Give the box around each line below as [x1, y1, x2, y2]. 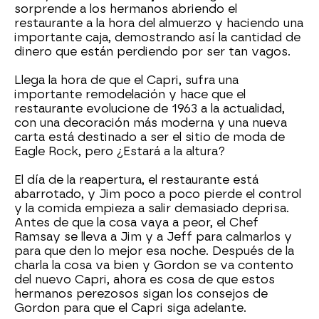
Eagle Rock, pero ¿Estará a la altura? [14, 145, 225, 158]
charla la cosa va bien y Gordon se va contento [14, 258, 293, 272]
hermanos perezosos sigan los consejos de [14, 287, 268, 300]
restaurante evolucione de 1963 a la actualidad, [14, 102, 285, 115]
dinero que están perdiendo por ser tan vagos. [14, 45, 291, 58]
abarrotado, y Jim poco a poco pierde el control [14, 187, 301, 201]
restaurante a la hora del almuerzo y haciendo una [14, 16, 303, 30]
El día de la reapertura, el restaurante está [14, 173, 258, 187]
